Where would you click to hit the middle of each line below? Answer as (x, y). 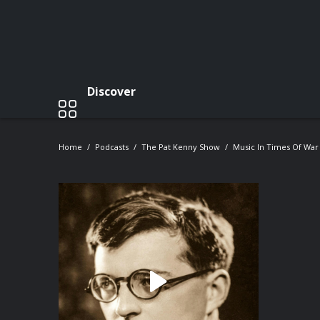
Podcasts (112, 147)
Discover (111, 91)
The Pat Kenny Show (181, 147)
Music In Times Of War (276, 147)
